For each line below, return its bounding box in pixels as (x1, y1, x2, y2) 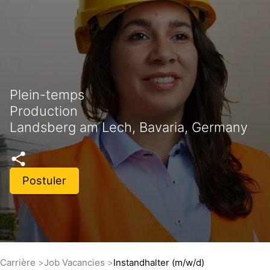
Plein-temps (10, 87, 84, 103)
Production (10, 103, 78, 119)
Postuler (22, 174, 66, 187)
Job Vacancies (44, 257, 107, 268)
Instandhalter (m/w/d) (113, 257, 204, 268)
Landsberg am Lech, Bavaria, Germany (10, 119, 248, 136)
